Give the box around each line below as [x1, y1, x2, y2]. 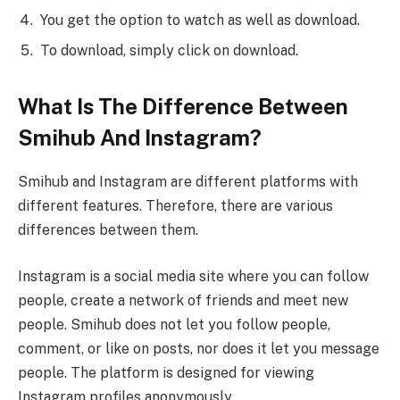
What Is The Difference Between [18, 94, 348, 120]
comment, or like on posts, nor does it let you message [18, 339, 379, 357]
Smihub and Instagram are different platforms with [18, 173, 358, 191]
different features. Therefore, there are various [18, 197, 333, 215]
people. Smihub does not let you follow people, [18, 315, 330, 333]
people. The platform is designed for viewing [18, 363, 314, 381]
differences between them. [18, 221, 198, 239]
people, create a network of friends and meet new [18, 291, 348, 309]
